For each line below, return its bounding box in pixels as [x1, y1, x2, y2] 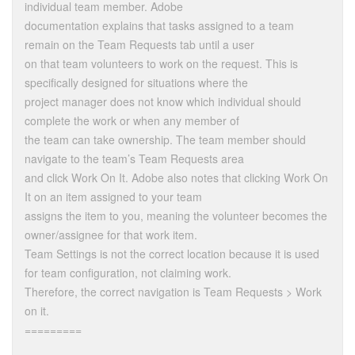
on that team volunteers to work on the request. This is [25, 55, 298, 72]
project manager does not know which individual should [25, 94, 301, 110]
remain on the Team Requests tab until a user [25, 36, 254, 53]
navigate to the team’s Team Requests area [25, 151, 244, 167]
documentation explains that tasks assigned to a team [25, 17, 294, 34]
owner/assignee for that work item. [25, 227, 197, 243]
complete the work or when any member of [25, 113, 239, 129]
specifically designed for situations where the [25, 74, 248, 91]
